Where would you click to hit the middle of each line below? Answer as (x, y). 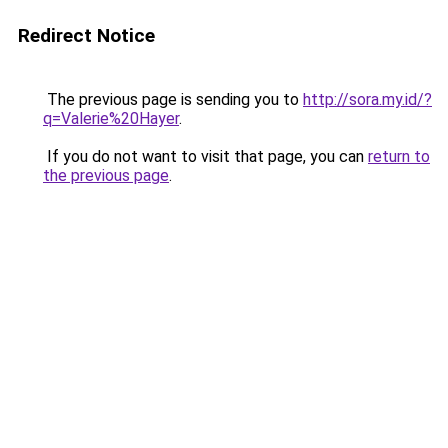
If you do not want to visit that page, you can (205, 156)
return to (399, 156)
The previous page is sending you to (173, 99)
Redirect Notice (86, 35)
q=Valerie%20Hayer (111, 118)
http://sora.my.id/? (367, 99)
